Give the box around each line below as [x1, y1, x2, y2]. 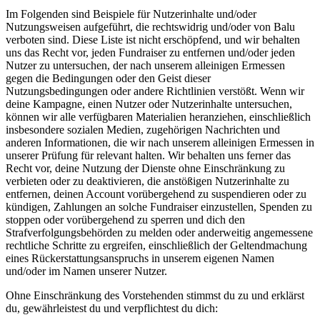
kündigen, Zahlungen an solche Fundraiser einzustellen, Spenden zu [6, 200, 312, 213]
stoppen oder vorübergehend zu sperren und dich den [6, 213, 245, 226]
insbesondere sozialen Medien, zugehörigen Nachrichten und [6, 123, 280, 136]
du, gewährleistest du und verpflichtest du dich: [6, 301, 218, 314]
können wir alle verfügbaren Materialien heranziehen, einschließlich [6, 110, 311, 123]
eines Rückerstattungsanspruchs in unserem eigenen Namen [6, 251, 274, 264]
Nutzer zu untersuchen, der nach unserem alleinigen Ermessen [6, 59, 285, 71]
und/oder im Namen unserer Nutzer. [6, 264, 167, 277]
